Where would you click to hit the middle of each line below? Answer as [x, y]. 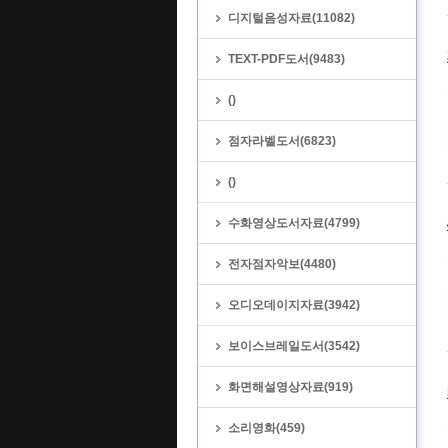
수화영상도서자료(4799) [294, 223]
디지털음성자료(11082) [291, 18]
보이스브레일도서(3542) [294, 346]
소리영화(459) [266, 428]
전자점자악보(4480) [282, 264]
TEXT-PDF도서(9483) [286, 59]
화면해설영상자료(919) [290, 387]
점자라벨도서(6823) [282, 141]
